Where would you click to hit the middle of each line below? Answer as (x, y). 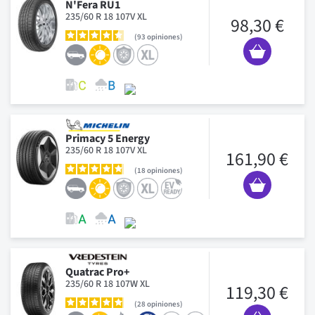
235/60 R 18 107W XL (108, 284)
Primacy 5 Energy (108, 138)
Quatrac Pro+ (97, 272)
